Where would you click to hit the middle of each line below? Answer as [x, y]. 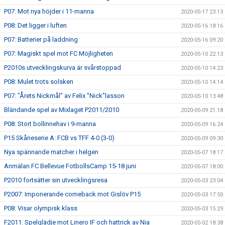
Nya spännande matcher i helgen [51, 152]
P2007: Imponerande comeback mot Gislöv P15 [72, 194]
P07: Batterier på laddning [41, 39]
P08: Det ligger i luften [35, 25]
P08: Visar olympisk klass [41, 208]
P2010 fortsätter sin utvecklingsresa [56, 180]
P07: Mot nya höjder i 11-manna [49, 11]
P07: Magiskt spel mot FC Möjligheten [59, 53]
